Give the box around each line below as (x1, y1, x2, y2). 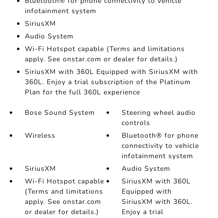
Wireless (24, 131, 55, 141)
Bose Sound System (24, 108, 95, 118)
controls (122, 118, 151, 128)
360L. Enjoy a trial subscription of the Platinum (24, 77, 191, 87)
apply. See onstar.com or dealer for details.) (24, 54, 178, 64)
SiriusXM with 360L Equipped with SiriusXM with (24, 67, 198, 77)
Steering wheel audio (122, 108, 196, 118)
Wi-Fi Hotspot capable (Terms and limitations (24, 44, 185, 54)
